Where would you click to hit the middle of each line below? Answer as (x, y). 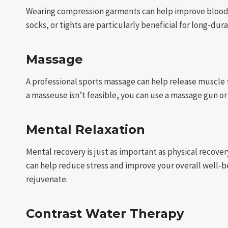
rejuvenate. (47, 179)
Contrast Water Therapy (105, 214)
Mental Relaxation (85, 130)
